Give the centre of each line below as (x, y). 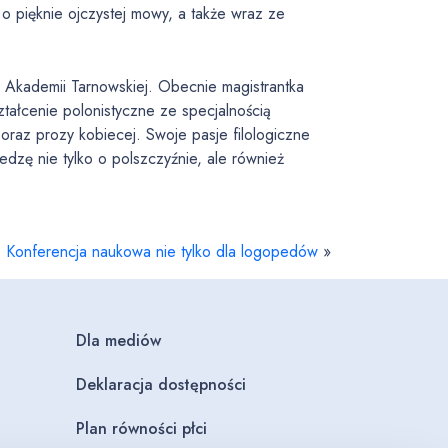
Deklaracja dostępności (161, 384)
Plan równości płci (141, 428)
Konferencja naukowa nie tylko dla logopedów (162, 251)
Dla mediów (118, 340)
